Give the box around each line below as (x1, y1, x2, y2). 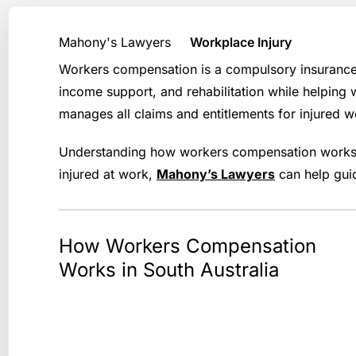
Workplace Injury (190, 34, 292, 50)
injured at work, (59, 166, 153, 182)
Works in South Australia (59, 258, 279, 281)
